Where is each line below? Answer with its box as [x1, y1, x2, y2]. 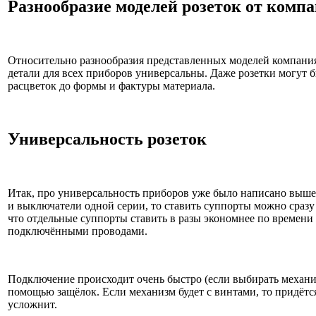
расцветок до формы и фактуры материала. [8, 79, 215, 92]
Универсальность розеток [8, 130, 207, 149]
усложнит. [8, 298, 57, 311]
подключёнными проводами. [8, 225, 147, 238]
